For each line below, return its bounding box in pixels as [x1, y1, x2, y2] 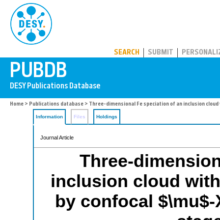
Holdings [96, 114, 117, 119]
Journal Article [40, 135, 74, 140]
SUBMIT [148, 49, 173, 56]
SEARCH [114, 49, 139, 56]
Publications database [29, 102, 83, 107]
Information [36, 114, 63, 119]
